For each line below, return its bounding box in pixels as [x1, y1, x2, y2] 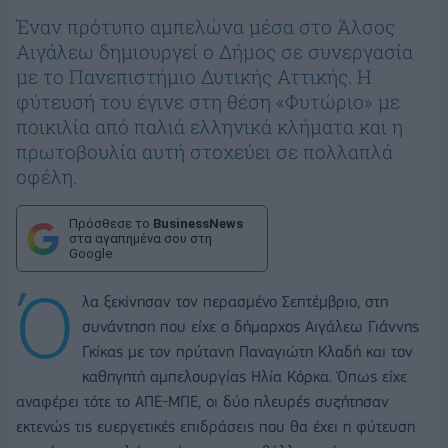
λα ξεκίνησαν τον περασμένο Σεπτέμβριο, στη [82, 292, 388, 312]
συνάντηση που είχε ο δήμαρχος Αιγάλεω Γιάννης [82, 317, 419, 337]
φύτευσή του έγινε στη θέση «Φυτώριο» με [16, 89, 400, 115]
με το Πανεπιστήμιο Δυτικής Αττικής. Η [16, 64, 371, 90]
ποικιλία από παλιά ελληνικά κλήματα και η [16, 114, 403, 140]
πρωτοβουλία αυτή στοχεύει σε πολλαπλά [16, 139, 393, 165]
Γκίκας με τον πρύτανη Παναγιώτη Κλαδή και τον [82, 342, 413, 362]
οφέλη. [16, 164, 77, 190]
